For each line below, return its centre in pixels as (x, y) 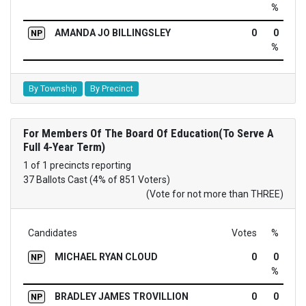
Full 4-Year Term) (64, 147)
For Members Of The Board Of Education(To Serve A (148, 133)
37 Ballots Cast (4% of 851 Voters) (96, 179)
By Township (53, 88)
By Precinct (111, 88)
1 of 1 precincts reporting (77, 165)
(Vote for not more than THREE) (214, 194)
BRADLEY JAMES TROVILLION (121, 296)
